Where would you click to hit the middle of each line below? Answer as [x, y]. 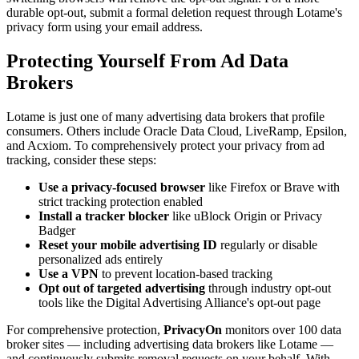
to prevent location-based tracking [186, 273]
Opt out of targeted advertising [122, 288]
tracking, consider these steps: [81, 159]
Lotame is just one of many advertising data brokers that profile [165, 116]
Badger [57, 230]
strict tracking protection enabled [121, 201]
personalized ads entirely [101, 259]
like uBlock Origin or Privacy [246, 216]
